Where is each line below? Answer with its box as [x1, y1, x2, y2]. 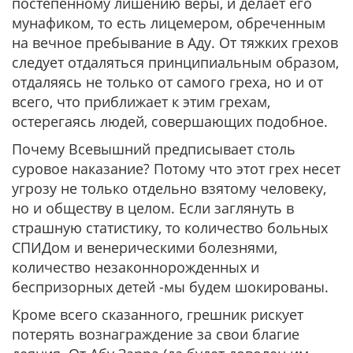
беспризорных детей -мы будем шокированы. [12, 277, 329, 296]
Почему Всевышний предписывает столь [12, 139, 295, 158]
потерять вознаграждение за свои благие [12, 325, 299, 344]
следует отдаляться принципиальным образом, [12, 53, 339, 72]
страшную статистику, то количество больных [12, 218, 328, 237]
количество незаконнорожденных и [12, 258, 259, 277]
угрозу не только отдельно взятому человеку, [12, 179, 326, 198]
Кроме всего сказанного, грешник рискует [12, 305, 303, 324]
